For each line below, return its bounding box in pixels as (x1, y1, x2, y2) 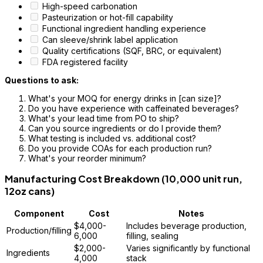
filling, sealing (126, 231, 178, 241)
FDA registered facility (42, 56, 128, 67)
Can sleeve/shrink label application (42, 34, 178, 45)
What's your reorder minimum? (28, 153, 146, 163)
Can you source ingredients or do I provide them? (28, 123, 221, 133)
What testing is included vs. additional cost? (28, 133, 196, 143)
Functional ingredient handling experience (42, 23, 206, 33)
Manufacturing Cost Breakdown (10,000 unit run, (5, 173, 242, 186)
